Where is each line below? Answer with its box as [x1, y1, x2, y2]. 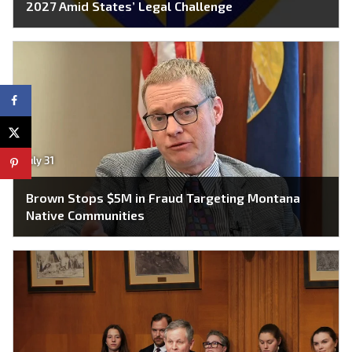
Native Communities [26, 207, 145, 223]
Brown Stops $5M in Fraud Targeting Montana [26, 190, 300, 206]
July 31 [23, 154, 54, 167]
